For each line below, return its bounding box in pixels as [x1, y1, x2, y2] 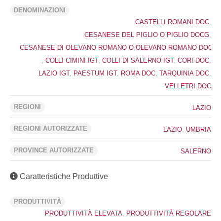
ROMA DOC [121, 70, 155, 77]
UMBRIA [186, 126, 211, 133]
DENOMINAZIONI [14, 6, 66, 14]
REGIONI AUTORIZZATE [14, 125, 87, 132]
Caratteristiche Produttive [18, 172, 108, 181]
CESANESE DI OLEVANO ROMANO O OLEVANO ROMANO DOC [20, 44, 213, 51]
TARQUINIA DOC [159, 70, 209, 77]
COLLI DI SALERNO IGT [102, 57, 174, 64]
